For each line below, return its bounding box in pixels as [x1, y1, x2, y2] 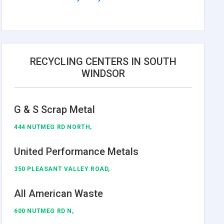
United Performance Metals [14, 145, 139, 157]
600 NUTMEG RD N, [14, 207, 74, 214]
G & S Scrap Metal [14, 103, 95, 115]
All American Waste [14, 187, 103, 199]
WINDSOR [81, 67, 125, 79]
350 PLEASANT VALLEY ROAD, [14, 165, 110, 172]
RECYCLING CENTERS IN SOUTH [29, 55, 176, 67]
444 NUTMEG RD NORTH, [14, 123, 92, 130]
